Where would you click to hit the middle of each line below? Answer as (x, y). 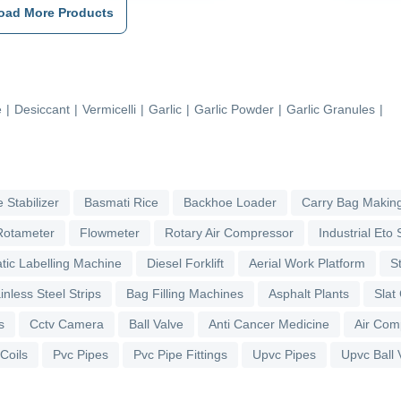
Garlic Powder (234, 109)
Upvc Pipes (284, 354)
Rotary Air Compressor (229, 232)
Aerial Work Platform (307, 263)
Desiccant (42, 109)
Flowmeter (110, 232)
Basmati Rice (121, 202)
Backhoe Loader (230, 202)
